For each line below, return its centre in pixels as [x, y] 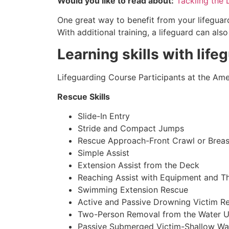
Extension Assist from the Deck [139, 165]
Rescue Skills [84, 97]
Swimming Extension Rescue [133, 190]
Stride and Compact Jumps [131, 129]
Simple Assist [104, 153]
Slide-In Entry [104, 116]
